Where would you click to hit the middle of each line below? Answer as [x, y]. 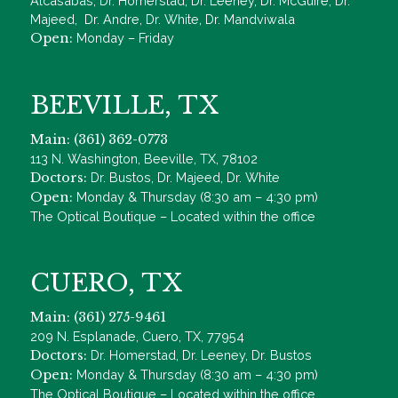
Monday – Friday [123, 37]
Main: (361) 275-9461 [98, 317]
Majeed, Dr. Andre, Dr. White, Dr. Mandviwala [163, 19]
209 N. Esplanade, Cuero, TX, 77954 [137, 336]
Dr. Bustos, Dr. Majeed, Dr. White [185, 177]
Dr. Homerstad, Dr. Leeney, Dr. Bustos [201, 354]
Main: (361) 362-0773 [99, 139]
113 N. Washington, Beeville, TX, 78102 [144, 158]
